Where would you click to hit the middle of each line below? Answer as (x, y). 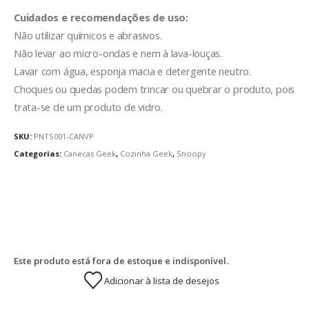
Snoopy (191, 154)
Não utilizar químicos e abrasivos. (88, 36)
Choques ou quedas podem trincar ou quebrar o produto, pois (154, 89)
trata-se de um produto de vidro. (88, 107)
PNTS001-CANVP (64, 136)
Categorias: (39, 154)
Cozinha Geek (146, 154)
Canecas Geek (90, 154)
